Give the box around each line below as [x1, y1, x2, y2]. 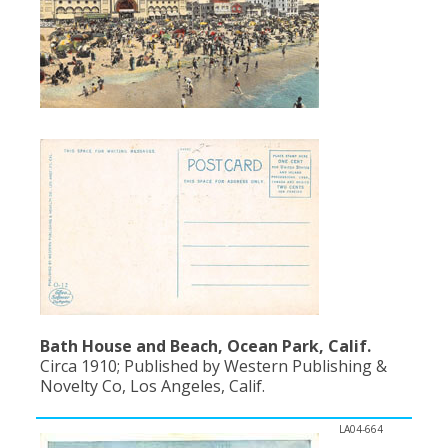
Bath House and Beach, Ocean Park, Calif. [40, 334, 371, 357]
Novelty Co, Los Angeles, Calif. [40, 374, 265, 397]
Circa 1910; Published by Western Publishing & [40, 354, 387, 377]
